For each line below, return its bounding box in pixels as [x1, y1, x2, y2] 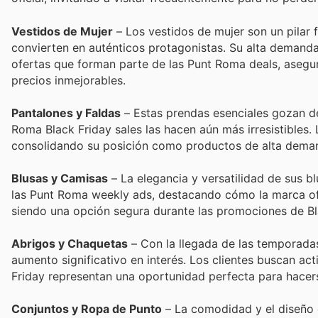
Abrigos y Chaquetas [11, 236, 128, 251]
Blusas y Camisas [11, 170, 108, 185]
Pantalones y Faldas [11, 105, 121, 120]
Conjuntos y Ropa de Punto [11, 302, 162, 317]
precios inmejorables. [11, 72, 126, 87]
